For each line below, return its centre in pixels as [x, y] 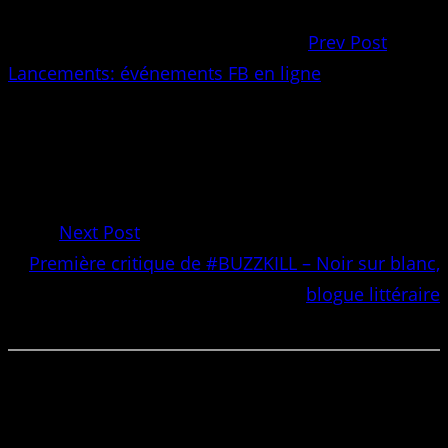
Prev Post [347, 41]
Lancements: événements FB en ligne [164, 72]
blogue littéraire [373, 293]
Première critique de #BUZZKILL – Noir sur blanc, [234, 262]
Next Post [99, 231]
